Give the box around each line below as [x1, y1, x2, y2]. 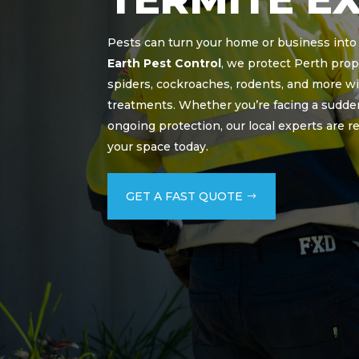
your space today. [107, 139, 209, 155]
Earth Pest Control [107, 56, 222, 71]
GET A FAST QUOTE [126, 188, 244, 204]
